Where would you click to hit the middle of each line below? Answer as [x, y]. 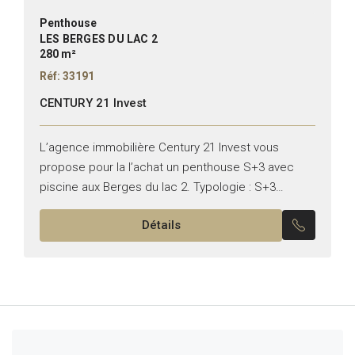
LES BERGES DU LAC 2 [99, 38]
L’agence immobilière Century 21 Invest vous [159, 147]
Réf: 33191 [67, 76]
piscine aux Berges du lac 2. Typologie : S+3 [158, 187]
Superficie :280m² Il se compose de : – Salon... [166, 206]
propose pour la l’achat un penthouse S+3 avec [167, 167]
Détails [161, 225]
